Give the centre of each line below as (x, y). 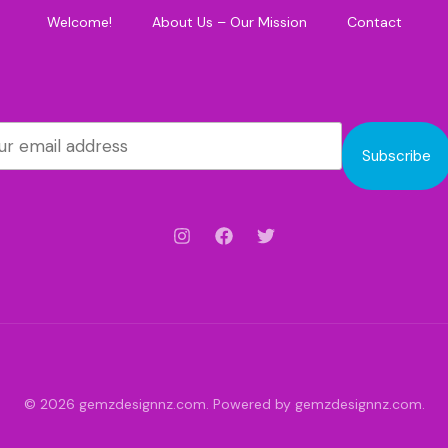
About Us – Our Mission (229, 22)
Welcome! (79, 22)
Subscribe (397, 155)
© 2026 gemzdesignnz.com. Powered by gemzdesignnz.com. (224, 404)
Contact (374, 22)
